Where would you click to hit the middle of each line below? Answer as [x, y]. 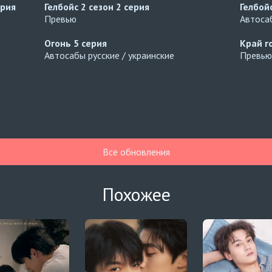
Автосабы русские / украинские [110, 55]
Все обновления [136, 152]
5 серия [90, 43]
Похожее [136, 194]
